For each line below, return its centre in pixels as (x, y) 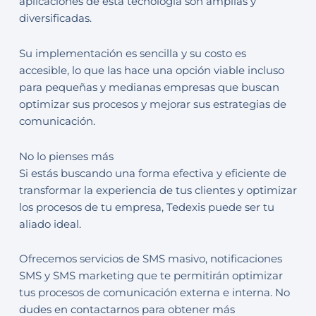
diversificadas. (55, 19)
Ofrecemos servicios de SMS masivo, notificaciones (150, 259)
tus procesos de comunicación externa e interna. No (154, 293)
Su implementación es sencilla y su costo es (132, 54)
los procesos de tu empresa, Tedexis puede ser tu (146, 207)
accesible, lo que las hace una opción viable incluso (151, 71)
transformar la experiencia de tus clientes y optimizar (158, 190)
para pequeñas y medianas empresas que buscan (149, 88)
